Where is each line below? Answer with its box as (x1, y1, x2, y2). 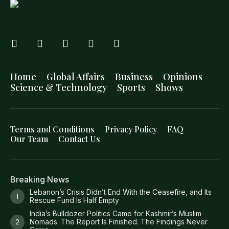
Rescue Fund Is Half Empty (30, 196, 119, 205)
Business (115, 71, 153, 83)
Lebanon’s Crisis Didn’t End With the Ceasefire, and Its (30, 188, 212, 197)
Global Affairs (47, 71, 105, 83)
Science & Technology (10, 81, 107, 94)
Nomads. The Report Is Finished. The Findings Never (30, 217, 208, 226)
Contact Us (58, 133, 100, 145)
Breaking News (10, 174, 69, 185)
